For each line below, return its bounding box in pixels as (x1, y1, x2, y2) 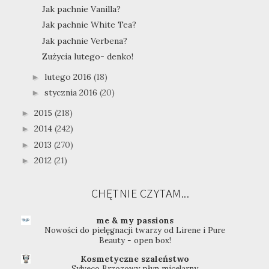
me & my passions (96, 215, 174, 226)
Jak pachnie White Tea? (41, 19, 136, 31)
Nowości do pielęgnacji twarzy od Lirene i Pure (44, 225, 226, 236)
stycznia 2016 (44, 87, 100, 98)
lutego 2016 (44, 71, 94, 82)
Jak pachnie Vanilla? (41, 3, 121, 14)
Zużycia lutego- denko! (41, 51, 133, 62)
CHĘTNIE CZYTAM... (91, 185, 190, 201)
